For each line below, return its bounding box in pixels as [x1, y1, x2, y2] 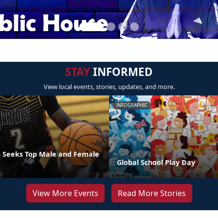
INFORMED [90, 64, 153, 79]
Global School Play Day [117, 158, 195, 167]
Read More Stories [117, 188, 186, 199]
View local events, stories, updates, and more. [43, 82, 175, 91]
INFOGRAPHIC [116, 102, 147, 109]
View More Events [32, 188, 98, 199]
